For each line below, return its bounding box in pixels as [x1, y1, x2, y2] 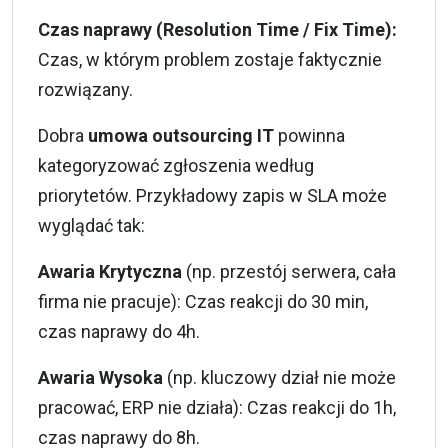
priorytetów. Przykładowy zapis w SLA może [38, 185, 387, 206]
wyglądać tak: [38, 215, 145, 236]
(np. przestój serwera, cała [182, 261, 396, 282]
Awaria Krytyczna [38, 261, 182, 282]
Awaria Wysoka [38, 367, 163, 388]
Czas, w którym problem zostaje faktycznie [38, 49, 382, 70]
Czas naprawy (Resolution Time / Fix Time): [38, 19, 397, 40]
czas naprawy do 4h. [38, 321, 200, 342]
